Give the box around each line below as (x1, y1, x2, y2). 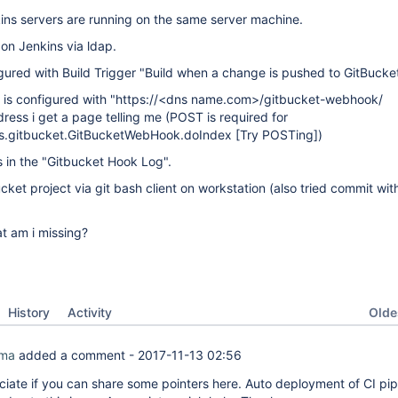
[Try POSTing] (235, 127, 318, 142)
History (8, 305, 50, 320)
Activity (68, 305, 112, 320)
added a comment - (15, 347, 138, 362)
